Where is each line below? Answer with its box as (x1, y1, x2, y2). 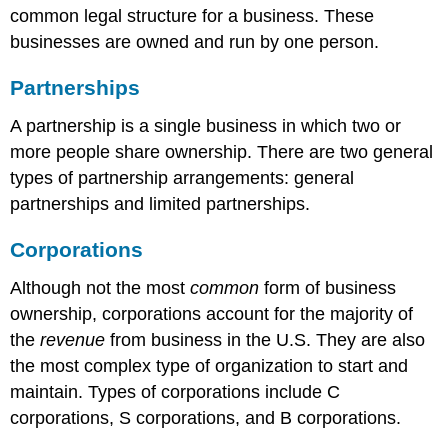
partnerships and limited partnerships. (10, 194, 311, 214)
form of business (259, 277, 397, 298)
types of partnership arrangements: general (10, 168, 355, 188)
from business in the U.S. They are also (105, 329, 426, 350)
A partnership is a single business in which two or (10, 116, 402, 136)
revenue (40, 329, 106, 350)
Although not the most (10, 277, 191, 298)
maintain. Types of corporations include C (10, 381, 341, 402)
